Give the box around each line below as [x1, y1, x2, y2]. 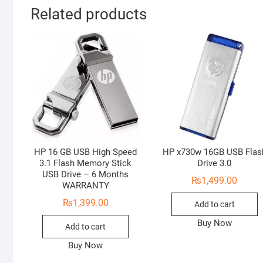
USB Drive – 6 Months [42, 169, 129, 180]
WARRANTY [62, 180, 109, 191]
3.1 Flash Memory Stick [39, 158, 132, 169]
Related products [31, 5, 147, 23]
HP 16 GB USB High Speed [34, 147, 137, 158]
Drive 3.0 [197, 158, 232, 169]
